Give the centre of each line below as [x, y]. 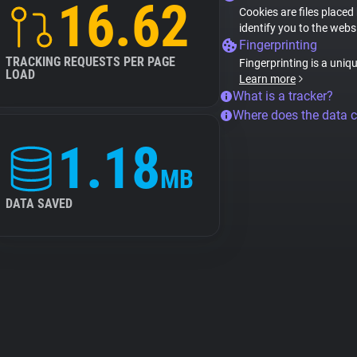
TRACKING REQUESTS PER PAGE [90, 62]
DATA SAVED [39, 204]
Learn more [267, 79]
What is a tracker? [283, 96]
